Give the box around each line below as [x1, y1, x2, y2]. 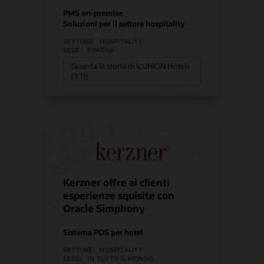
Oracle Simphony [63, 202, 146, 215]
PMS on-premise [63, 7, 123, 18]
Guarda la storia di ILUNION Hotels [71, 61, 190, 71]
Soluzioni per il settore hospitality [63, 18, 185, 28]
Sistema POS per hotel [63, 227, 144, 237]
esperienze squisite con [63, 189, 175, 202]
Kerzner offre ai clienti [63, 176, 170, 189]
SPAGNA [87, 45, 115, 54]
